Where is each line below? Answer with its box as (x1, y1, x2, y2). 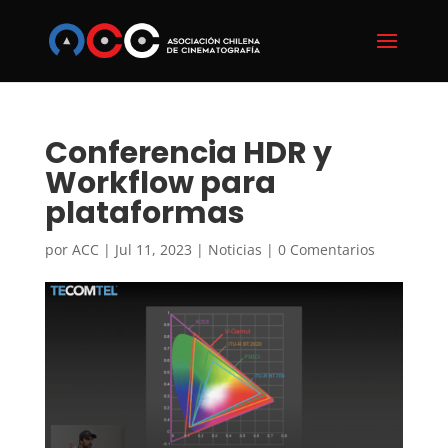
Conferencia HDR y (44, 132, 332, 174)
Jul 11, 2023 (114, 240, 192, 259)
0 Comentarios (277, 240, 375, 259)
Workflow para (44, 162, 276, 204)
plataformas (44, 192, 245, 234)
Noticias (207, 240, 262, 259)
